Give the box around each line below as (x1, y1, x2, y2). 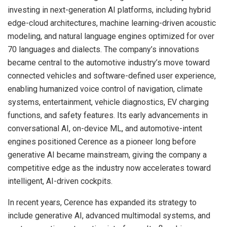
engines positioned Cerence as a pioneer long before (8, 136, 196, 146)
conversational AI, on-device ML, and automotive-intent (8, 123, 202, 133)
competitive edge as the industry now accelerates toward (8, 163, 211, 173)
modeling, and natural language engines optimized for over (8, 31, 214, 41)
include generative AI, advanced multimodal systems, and (8, 210, 210, 220)
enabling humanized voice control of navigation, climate (8, 84, 203, 94)
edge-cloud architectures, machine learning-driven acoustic (8, 18, 216, 28)
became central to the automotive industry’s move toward (8, 57, 210, 67)
